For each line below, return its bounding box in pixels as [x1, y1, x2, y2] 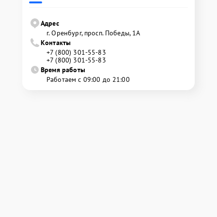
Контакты [41, 38, 71, 47]
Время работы [41, 65, 85, 74]
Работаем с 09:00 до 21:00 [46, 75, 130, 84]
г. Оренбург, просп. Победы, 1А [46, 29, 140, 37]
